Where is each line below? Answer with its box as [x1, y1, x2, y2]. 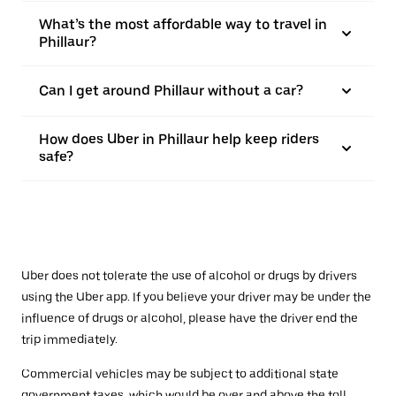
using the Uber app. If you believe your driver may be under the [21, 290, 371, 305]
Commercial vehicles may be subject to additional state [21, 367, 339, 382]
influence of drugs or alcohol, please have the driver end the [21, 311, 358, 326]
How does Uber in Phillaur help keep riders [39, 131, 319, 148]
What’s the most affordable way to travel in [39, 16, 327, 34]
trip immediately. [21, 332, 118, 347]
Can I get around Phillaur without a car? [39, 82, 303, 100]
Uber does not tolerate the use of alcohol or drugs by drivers [21, 269, 357, 284]
